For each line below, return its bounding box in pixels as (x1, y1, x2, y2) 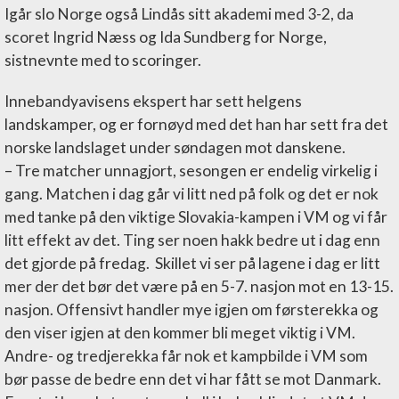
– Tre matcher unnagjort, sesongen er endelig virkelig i (4, 160, 378, 180)
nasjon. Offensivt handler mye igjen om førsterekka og (4, 299, 379, 319)
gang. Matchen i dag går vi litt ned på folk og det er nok (4, 183, 379, 203)
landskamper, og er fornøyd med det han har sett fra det (4, 114, 388, 134)
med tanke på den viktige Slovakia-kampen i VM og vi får (4, 207, 387, 226)
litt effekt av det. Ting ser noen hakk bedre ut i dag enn (4, 230, 380, 249)
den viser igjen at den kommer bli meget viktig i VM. (4, 322, 355, 342)
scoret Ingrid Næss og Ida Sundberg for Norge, (4, 27, 327, 46)
